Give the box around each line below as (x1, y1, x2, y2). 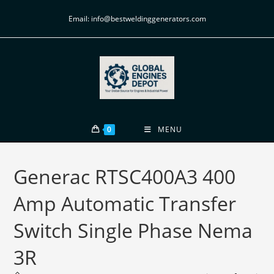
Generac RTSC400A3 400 (13, 163, 236, 190)
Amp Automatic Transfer (13, 190, 237, 217)
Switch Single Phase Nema (13, 217, 253, 243)
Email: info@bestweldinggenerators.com (68, 13, 206, 24)
